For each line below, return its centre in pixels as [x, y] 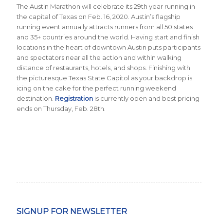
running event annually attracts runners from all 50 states [104, 27]
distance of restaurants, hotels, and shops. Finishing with [103, 68]
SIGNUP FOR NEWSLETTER [72, 212]
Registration [74, 99]
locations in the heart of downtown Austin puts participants [108, 47]
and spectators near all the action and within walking [99, 58]
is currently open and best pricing [146, 99]
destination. [36, 99]
